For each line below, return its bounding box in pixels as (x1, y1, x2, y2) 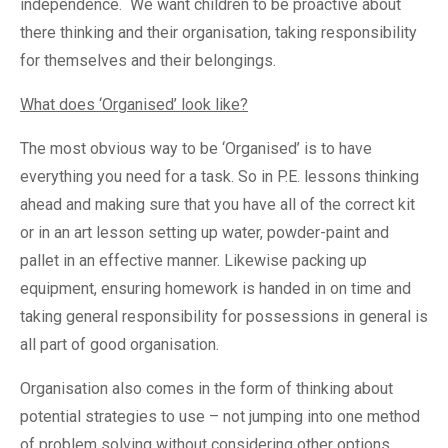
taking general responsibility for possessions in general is (20, 306, 428, 326)
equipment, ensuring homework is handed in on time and (20, 278, 411, 298)
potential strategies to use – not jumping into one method (20, 406, 420, 426)
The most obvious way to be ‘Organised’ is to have (20, 138, 372, 158)
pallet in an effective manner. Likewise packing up (20, 250, 367, 270)
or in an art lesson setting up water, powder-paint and (20, 222, 389, 242)
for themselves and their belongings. (20, 50, 276, 70)
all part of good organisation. (20, 334, 219, 354)
